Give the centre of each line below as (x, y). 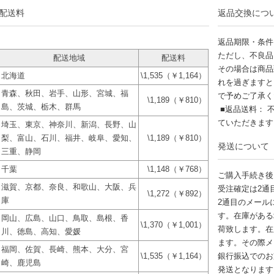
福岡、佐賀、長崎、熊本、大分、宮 (65, 249)
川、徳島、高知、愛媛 (41, 231)
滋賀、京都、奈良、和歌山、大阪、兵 (69, 187)
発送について (243, 146)
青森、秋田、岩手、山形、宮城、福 (65, 93)
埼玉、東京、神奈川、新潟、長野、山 (69, 124)
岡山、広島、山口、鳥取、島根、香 (65, 218)
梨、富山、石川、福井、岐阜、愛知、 (69, 138)
